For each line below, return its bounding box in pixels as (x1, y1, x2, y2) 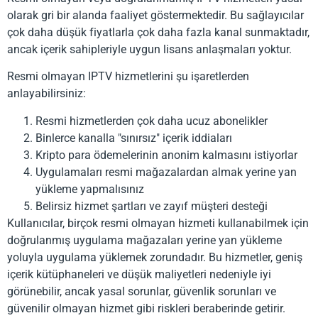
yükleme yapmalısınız (35, 182, 144, 196)
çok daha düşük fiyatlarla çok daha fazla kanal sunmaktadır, (7, 26, 309, 40)
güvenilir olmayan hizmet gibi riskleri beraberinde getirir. (7, 301, 285, 315)
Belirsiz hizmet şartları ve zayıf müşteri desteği (35, 199, 268, 213)
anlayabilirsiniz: (7, 87, 86, 101)
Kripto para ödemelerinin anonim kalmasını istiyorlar (35, 148, 297, 162)
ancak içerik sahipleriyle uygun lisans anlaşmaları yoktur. (7, 43, 292, 57)
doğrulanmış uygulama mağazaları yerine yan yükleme (7, 233, 282, 247)
